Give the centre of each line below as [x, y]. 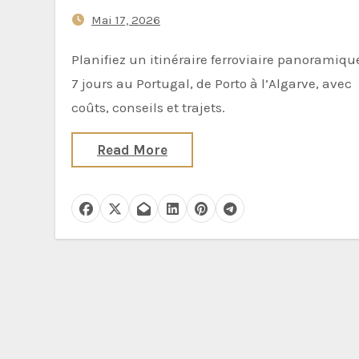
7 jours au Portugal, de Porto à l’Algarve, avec [212, 83]
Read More [132, 150]
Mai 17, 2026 [126, 20]
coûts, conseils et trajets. [148, 107]
